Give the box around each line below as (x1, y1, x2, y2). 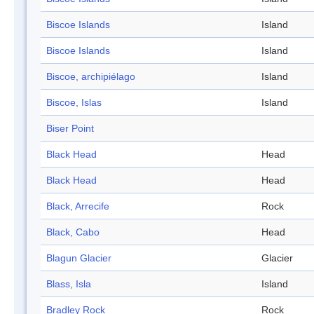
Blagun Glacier (46, 252, 111, 264)
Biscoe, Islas (46, 97, 102, 109)
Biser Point (46, 123, 94, 135)
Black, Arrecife (46, 200, 109, 212)
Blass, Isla (46, 278, 91, 290)
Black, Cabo (46, 226, 100, 238)
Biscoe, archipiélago (46, 71, 135, 83)
